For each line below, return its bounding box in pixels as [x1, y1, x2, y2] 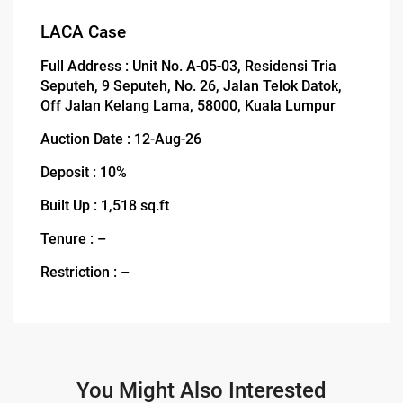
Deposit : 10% [40, 163, 128, 181]
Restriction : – [40, 263, 130, 281]
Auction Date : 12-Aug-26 [40, 130, 202, 148]
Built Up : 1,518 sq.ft [40, 196, 170, 214]
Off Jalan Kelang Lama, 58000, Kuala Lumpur [40, 96, 336, 114]
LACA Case [40, 22, 127, 42]
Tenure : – [40, 229, 107, 247]
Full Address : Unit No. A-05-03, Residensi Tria [40, 57, 337, 75]
